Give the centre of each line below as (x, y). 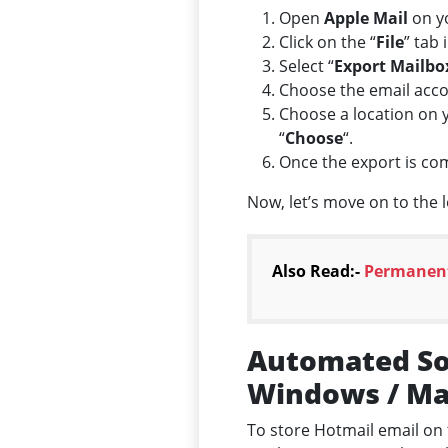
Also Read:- (318, 271)
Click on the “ (327, 42)
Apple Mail (366, 18)
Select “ (306, 66)
